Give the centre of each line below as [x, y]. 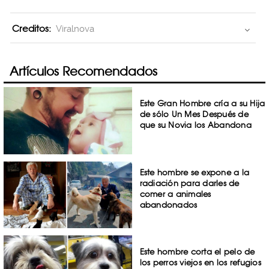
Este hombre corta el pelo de [197, 252]
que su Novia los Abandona [195, 125]
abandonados [168, 204]
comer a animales [175, 194]
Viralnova [75, 29]
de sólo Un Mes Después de [194, 114]
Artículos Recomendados [83, 71]
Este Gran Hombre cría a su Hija [202, 103]
